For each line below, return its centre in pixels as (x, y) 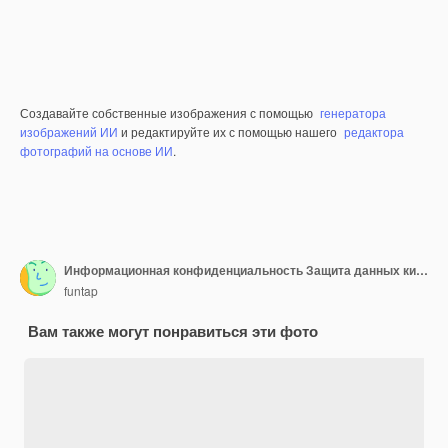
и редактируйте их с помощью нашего (229, 132)
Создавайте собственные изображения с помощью (168, 113)
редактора (374, 132)
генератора (353, 113)
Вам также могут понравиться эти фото (173, 331)
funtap (81, 290)
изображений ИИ (69, 132)
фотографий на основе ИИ (96, 151)
